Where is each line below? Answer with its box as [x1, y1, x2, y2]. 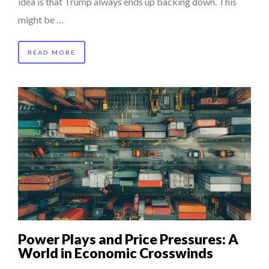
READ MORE [28, 48, 76, 56]
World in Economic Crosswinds [18, 244, 213, 261]
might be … [18, 13, 64, 25]
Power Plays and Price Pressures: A [18, 230, 238, 247]
